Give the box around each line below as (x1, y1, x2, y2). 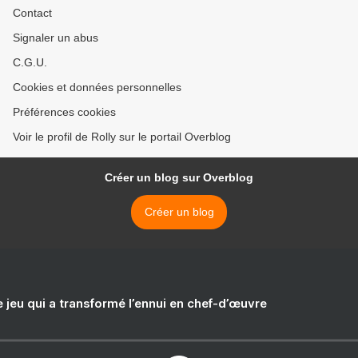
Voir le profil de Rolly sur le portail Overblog (13, 130, 231, 143)
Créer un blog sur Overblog (105, 171, 253, 184)
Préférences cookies (13, 105, 116, 118)
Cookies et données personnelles (13, 81, 181, 93)
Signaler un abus (13, 31, 98, 44)
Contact (13, 6, 52, 19)
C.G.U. (13, 56, 47, 69)
